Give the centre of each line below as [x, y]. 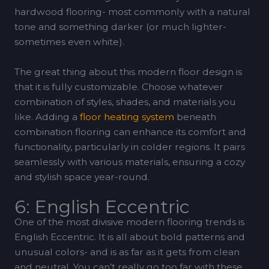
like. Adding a [47, 117]
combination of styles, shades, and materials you [125, 102]
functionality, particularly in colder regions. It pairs [129, 147]
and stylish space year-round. [82, 177]
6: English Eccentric [102, 207]
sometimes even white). [69, 42]
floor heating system [127, 117]
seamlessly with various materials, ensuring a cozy [129, 162]
